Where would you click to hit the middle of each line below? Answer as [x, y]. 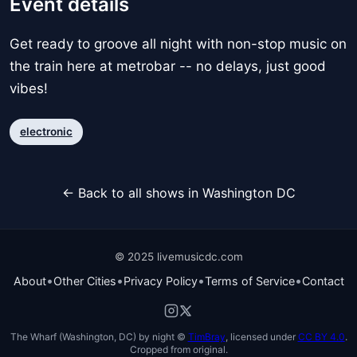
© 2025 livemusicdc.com [178, 256]
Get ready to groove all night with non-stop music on [178, 44]
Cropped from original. [178, 349]
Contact [323, 280]
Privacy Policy [160, 280]
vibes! [29, 89]
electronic [46, 131]
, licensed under [261, 336]
